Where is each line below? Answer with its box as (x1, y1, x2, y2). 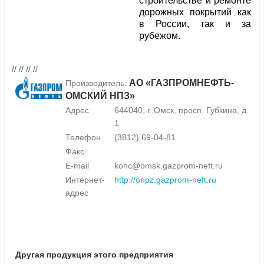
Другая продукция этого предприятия (15, 250, 173, 260)
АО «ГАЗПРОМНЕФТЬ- (129, 78, 234, 88)
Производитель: (65, 78, 129, 88)
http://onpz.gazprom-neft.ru (114, 175, 216, 185)
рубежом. (139, 31, 180, 41)
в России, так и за (139, 19, 251, 29)
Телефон (65, 133, 101, 143)
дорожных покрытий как (139, 7, 251, 18)
